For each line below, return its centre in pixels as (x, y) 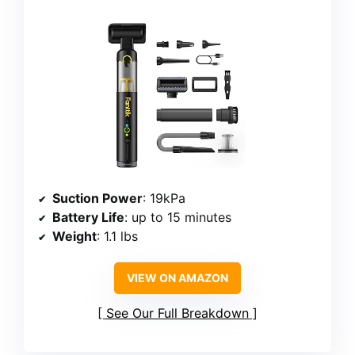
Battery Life (88, 218)
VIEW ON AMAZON (177, 278)
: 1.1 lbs (117, 237)
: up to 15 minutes (178, 218)
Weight (74, 237)
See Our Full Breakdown (177, 313)
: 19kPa (164, 198)
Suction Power (97, 198)
